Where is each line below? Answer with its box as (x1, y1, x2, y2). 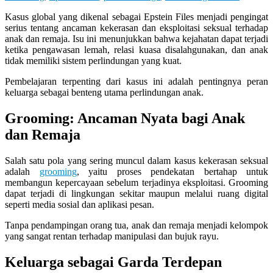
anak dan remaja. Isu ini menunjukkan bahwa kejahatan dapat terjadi (5, 33, 268, 44)
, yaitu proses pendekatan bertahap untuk (76, 166, 268, 177)
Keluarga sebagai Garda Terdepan (5, 253, 222, 270)
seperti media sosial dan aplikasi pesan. (5, 199, 154, 210)
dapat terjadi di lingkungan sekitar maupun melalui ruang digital (5, 188, 268, 199)
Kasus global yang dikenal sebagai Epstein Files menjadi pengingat (5, 11, 268, 22)
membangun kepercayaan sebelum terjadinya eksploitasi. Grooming (5, 177, 268, 188)
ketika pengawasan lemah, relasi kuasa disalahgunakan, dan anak (5, 44, 268, 55)
